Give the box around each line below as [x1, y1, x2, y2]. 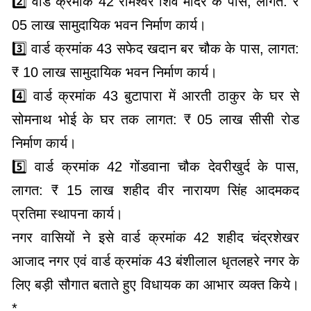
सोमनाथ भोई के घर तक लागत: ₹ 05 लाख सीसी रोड [12, 112, 299, 128]
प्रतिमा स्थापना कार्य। [12, 206, 123, 222]
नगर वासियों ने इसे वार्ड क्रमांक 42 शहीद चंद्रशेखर [12, 230, 299, 246]
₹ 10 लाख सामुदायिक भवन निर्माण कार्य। [12, 65, 217, 81]
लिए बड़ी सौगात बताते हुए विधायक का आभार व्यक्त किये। [12, 277, 299, 293]
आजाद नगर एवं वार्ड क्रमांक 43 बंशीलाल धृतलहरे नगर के [12, 253, 299, 269]
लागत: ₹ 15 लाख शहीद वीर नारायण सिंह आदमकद [12, 183, 299, 199]
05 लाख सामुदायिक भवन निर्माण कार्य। [12, 17, 206, 33]
